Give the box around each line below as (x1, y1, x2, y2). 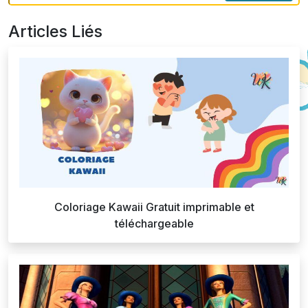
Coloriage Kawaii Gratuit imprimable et (54, 199, 254, 214)
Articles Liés (8, 21, 102, 41)
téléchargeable (114, 216, 194, 230)
